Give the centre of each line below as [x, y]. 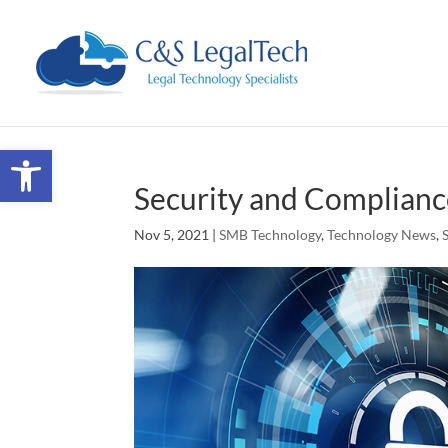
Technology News [382, 234]
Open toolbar [60, 158]
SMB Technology [270, 234]
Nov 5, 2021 [172, 234]
